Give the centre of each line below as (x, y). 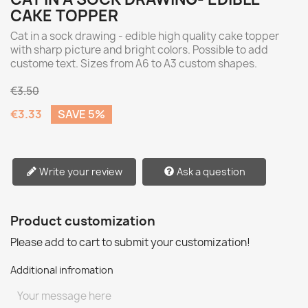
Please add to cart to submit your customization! (130, 242)
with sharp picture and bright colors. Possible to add (139, 50)
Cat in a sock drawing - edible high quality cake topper (145, 36)
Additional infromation (62, 270)
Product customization (83, 221)
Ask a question (211, 172)
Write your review (81, 172)
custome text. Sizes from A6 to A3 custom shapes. (134, 64)
